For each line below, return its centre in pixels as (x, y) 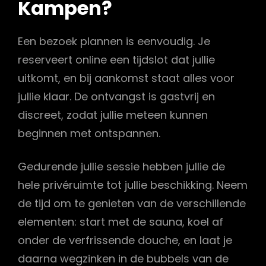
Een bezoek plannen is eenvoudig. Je (114, 42)
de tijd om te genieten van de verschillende (132, 204)
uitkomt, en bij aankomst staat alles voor (126, 78)
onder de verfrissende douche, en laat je (125, 240)
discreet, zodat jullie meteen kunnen (113, 115)
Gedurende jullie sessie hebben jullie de (121, 167)
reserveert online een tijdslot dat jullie (116, 60)
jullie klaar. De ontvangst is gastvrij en (116, 97)
